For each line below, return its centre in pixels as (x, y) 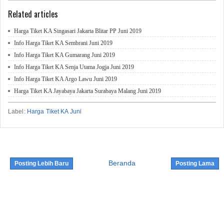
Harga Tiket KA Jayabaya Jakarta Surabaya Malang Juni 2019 (87, 91)
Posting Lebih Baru (41, 164)
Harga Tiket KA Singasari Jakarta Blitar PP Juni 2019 (78, 31)
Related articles (33, 14)
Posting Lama (195, 164)
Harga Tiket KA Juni (54, 112)
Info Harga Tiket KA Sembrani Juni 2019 (63, 43)
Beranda (122, 163)
